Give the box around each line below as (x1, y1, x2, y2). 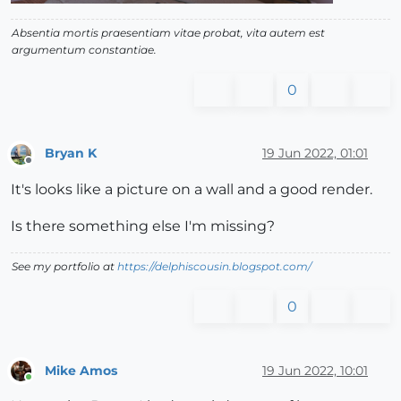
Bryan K (45, 145, 97, 162)
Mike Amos (45, 362, 117, 379)
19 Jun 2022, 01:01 (262, 145, 368, 162)
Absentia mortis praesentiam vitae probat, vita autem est (12, 25, 325, 39)
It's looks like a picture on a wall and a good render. (11, 181, 372, 199)
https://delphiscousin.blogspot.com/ (117, 260, 311, 274)
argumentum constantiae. (12, 42, 157, 56)
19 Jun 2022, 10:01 (262, 362, 368, 379)
